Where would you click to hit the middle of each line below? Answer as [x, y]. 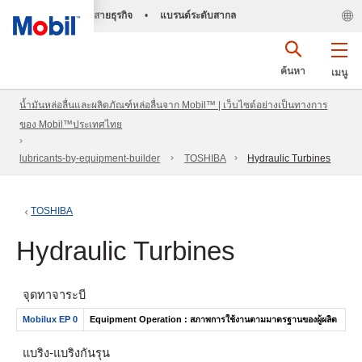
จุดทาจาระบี [55, 295]
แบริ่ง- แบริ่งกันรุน [67, 353]
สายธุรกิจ [113, 15]
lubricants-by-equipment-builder [90, 159]
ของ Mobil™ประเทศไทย [71, 125]
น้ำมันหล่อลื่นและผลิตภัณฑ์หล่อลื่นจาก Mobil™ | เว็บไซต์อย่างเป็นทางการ [174, 105]
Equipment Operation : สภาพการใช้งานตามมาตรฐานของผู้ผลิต [213, 319]
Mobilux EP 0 [50, 319]
